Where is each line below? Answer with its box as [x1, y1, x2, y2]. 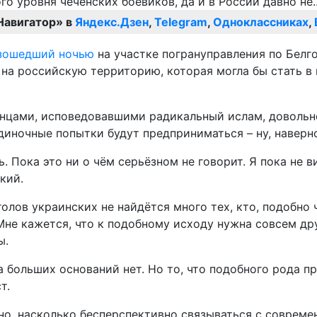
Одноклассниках [213, 15, 309, 30]
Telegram [154, 15, 207, 30]
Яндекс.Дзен [75, 15, 149, 30]
